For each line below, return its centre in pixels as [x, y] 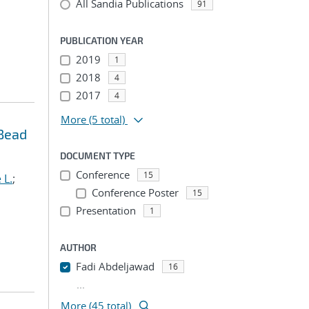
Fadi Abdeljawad [115, 266]
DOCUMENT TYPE [98, 156]
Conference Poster [135, 192]
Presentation [106, 210]
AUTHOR [78, 247]
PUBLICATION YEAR [102, 40]
